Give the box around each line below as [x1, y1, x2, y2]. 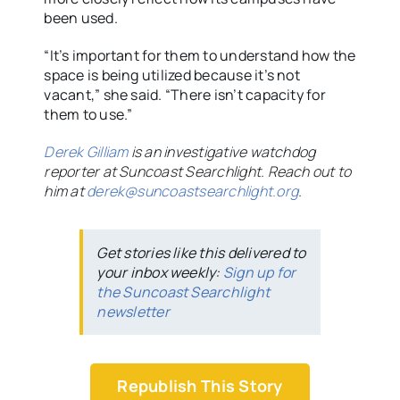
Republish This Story [117, 375, 283, 397]
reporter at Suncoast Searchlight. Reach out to [44, 162, 352, 182]
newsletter [96, 302, 170, 322]
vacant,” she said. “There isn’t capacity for [44, 85, 326, 105]
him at [44, 181, 87, 202]
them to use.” [44, 104, 133, 125]
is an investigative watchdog [130, 142, 316, 162]
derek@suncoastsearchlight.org [87, 181, 299, 202]
